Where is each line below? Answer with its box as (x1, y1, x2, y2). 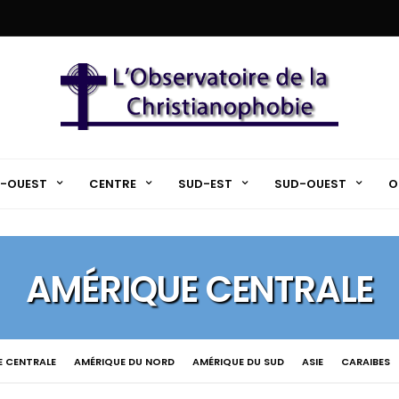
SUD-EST (177, 175, 232, 192)
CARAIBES (340, 354, 390, 369)
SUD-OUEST (273, 175, 346, 192)
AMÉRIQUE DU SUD (191, 354, 284, 369)
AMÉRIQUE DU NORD (73, 354, 175, 369)
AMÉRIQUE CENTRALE (25, 265, 374, 314)
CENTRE (88, 175, 136, 192)
